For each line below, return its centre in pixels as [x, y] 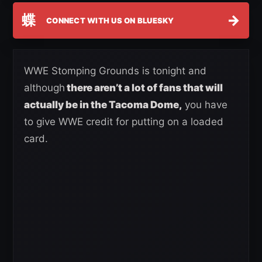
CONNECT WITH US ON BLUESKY [110, 20]
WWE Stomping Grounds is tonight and [115, 71]
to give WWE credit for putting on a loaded [124, 122]
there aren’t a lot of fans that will [144, 88]
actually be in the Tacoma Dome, [103, 105]
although [44, 88]
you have [205, 105]
